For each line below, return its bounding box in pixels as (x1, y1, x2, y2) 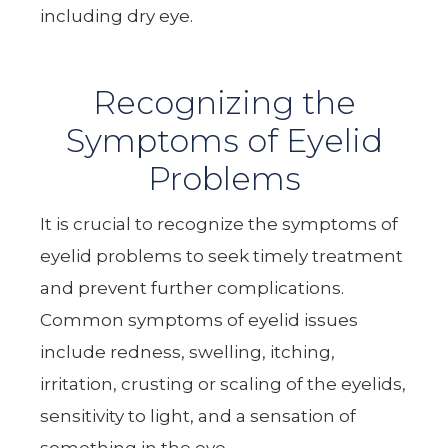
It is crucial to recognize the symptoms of (40, 213, 399, 234)
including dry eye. (40, 5, 194, 26)
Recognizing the (92, 82, 356, 122)
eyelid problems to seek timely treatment (40, 245, 404, 266)
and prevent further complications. (40, 277, 345, 298)
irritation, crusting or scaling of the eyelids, (40, 373, 407, 394)
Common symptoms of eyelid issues (40, 309, 359, 330)
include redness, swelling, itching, (40, 341, 336, 362)
